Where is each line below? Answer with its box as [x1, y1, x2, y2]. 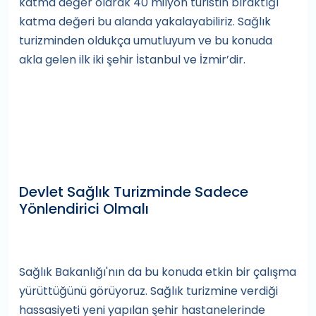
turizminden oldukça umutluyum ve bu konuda [19, 32, 272, 49]
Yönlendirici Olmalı [19, 199, 149, 219]
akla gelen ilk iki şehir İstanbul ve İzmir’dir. [19, 51, 245, 68]
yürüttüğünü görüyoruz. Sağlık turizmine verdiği [19, 283, 278, 299]
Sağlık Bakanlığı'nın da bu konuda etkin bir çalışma [19, 264, 296, 280]
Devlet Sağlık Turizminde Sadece [19, 182, 248, 202]
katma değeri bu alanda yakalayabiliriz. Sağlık [19, 13, 271, 30]
